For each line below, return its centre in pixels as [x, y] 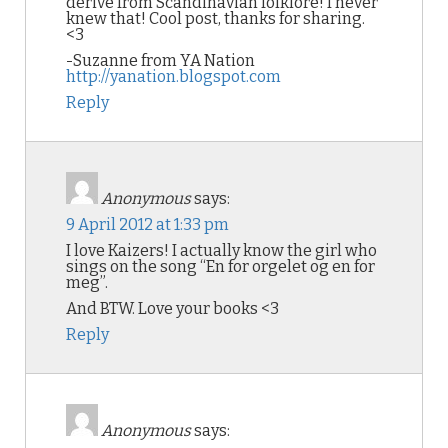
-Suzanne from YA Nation [160, 60]
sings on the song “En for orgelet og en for [220, 266]
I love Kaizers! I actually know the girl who [221, 250]
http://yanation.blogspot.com [173, 76]
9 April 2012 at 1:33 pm [147, 224]
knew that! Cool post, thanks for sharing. [215, 18]
